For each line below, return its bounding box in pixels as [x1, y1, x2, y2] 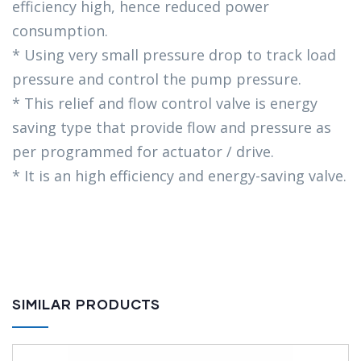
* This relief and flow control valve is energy [12, 93, 317, 114]
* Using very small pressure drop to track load [12, 45, 336, 65]
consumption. [12, 21, 108, 41]
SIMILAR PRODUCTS [12, 296, 160, 313]
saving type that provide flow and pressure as [12, 118, 331, 138]
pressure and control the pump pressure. [12, 69, 301, 89]
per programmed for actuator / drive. [12, 142, 274, 162]
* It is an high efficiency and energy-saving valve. [12, 166, 346, 186]
